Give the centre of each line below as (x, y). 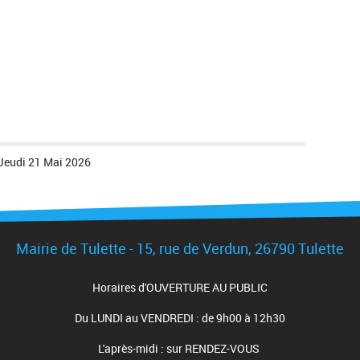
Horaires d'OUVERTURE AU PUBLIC (180, 287)
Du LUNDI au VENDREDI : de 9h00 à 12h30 (180, 317)
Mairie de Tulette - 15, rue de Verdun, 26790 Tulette (180, 248)
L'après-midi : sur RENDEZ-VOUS (180, 348)
